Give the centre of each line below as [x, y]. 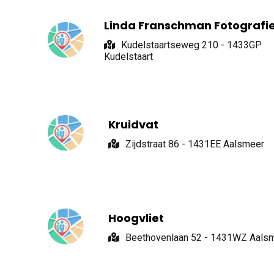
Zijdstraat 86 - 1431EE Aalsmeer [194, 144]
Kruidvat [133, 125]
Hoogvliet [136, 218]
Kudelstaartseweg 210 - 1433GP [192, 45]
